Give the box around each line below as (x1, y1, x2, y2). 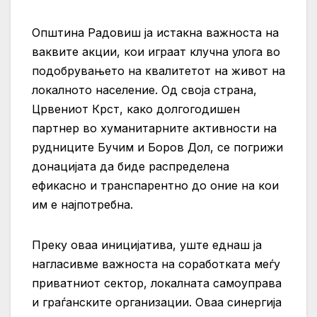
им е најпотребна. (32, 197, 133, 212)
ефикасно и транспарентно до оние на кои (32, 178, 279, 193)
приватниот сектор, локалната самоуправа (32, 276, 282, 291)
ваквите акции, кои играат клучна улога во (32, 45, 280, 59)
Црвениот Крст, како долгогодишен (32, 102, 240, 117)
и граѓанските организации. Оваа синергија (32, 295, 282, 310)
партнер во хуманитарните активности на (32, 121, 277, 136)
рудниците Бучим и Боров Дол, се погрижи (32, 140, 283, 155)
